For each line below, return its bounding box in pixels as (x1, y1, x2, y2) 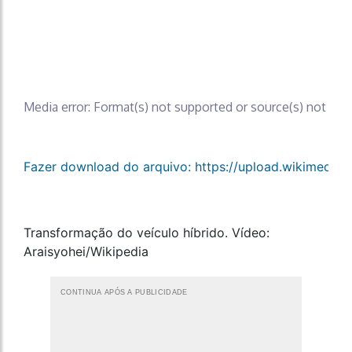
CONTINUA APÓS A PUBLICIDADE (60, 288, 188, 296)
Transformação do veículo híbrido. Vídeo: (24, 224, 269, 240)
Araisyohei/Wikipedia (24, 243, 148, 259)
